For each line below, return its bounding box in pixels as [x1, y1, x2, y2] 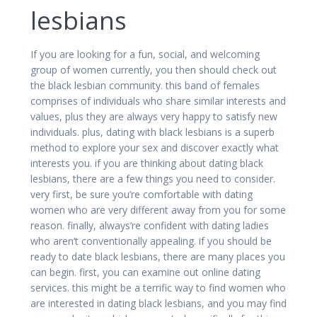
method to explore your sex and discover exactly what [30, 140, 279, 154]
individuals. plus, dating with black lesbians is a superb [30, 125, 275, 139]
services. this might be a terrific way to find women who [30, 280, 286, 294]
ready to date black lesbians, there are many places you [30, 249, 285, 263]
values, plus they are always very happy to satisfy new [30, 109, 277, 123]
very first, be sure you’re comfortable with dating [30, 187, 253, 201]
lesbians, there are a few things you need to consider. [30, 171, 275, 185]
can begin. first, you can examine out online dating [30, 265, 260, 279]
